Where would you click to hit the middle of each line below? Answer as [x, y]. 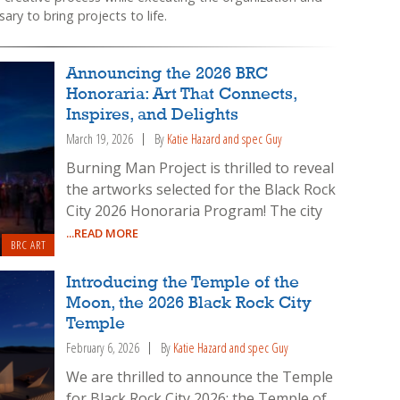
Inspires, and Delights [153, 116]
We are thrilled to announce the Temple [200, 377]
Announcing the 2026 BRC [167, 75]
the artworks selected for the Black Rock [201, 189]
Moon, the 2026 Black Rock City [189, 304]
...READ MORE [103, 233]
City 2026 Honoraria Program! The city [195, 210]
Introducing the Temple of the [183, 283]
